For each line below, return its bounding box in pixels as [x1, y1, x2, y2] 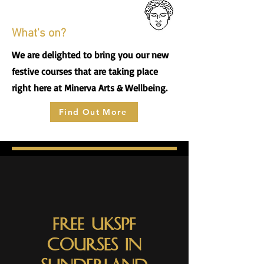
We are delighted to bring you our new [12, 49, 169, 61]
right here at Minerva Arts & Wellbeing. [12, 82, 170, 94]
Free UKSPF [52, 215, 136, 234]
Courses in [47, 236, 141, 255]
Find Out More [58, 107, 127, 117]
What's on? [12, 27, 66, 41]
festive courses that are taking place [12, 65, 158, 77]
